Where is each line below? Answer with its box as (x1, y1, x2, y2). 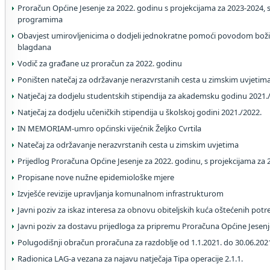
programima (17, 14, 63, 25)
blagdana (17, 42, 51, 52)
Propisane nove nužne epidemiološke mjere (17, 172, 174, 183)
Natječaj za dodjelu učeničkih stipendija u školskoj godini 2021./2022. (17, 107, 262, 118)
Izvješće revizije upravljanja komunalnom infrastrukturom (17, 188, 224, 199)
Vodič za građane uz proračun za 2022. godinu (17, 58, 182, 69)
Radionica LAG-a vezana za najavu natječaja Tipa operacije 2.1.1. (17, 253, 243, 264)
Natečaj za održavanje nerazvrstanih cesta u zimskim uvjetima (17, 139, 239, 150)
